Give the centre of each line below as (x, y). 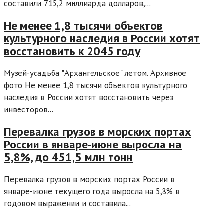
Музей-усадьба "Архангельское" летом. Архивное (95, 73)
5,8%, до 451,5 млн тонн (68, 157)
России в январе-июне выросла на (93, 144)
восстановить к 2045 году (72, 51)
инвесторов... (28, 109)
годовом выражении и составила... (67, 203)
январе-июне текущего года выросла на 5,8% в (92, 191)
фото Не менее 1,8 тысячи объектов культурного (96, 85)
